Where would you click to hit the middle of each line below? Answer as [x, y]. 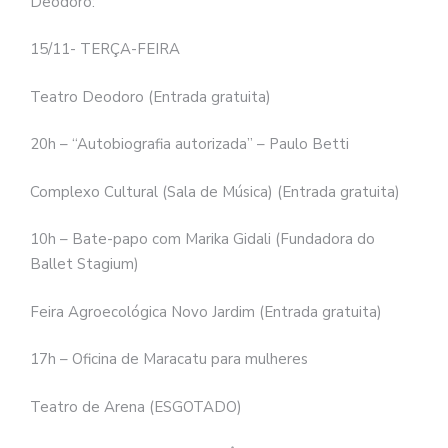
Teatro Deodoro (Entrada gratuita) [150, 96]
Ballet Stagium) [84, 264]
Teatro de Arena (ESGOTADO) [136, 406]
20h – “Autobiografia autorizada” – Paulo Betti [189, 144]
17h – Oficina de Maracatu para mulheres [169, 359]
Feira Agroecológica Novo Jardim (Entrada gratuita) [206, 311]
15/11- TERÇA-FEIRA [105, 49]
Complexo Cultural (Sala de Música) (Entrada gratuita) [215, 191]
